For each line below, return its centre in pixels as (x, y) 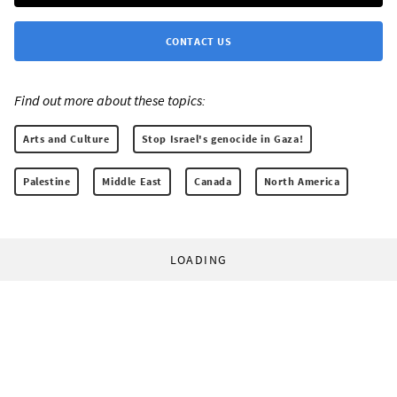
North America (302, 181)
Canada (213, 181)
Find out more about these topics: (110, 100)
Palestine (47, 181)
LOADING (198, 259)
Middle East (132, 181)
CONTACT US (198, 41)
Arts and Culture (66, 138)
